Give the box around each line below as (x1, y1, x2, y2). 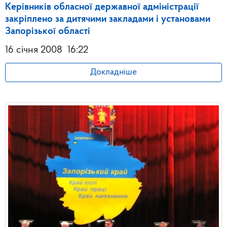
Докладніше (90, 67, 137, 77)
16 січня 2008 (5, 45, 62, 55)
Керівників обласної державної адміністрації (5, 2, 199, 12)
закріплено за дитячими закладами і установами (5, 14, 210, 24)
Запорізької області (5, 26, 90, 36)
